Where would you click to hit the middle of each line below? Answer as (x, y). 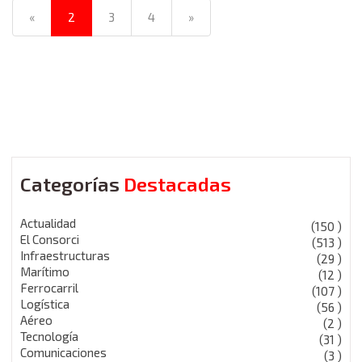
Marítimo (45, 271)
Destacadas (177, 183)
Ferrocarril (49, 287)
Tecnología (49, 336)
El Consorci (50, 239)
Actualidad (48, 223)
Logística (45, 303)
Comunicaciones (63, 352)
